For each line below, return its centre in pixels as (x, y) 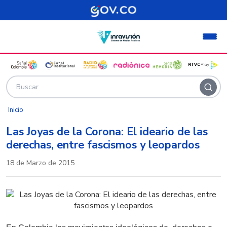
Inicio (16, 110)
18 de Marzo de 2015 (40, 163)
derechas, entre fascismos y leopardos (103, 145)
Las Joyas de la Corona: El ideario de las (107, 132)
